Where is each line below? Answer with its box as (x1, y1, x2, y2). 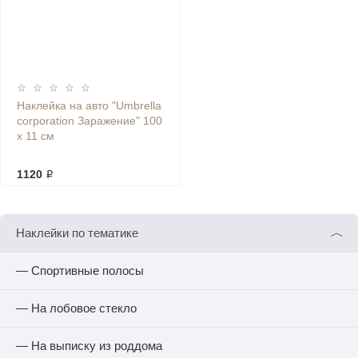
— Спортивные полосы (16, 264, 144, 277)
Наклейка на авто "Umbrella (17, 99, 161, 112)
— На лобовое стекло (16, 301, 137, 315)
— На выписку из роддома (16, 339, 162, 352)
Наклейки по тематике (16, 226, 138, 240)
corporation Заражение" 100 (17, 114, 162, 127)
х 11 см (17, 129, 54, 142)
